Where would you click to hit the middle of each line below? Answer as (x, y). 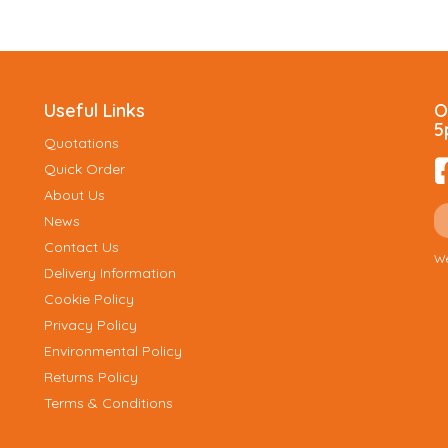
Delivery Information (110, 272)
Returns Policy (91, 376)
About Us (74, 194)
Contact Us (81, 246)
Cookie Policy (89, 298)
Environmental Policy (113, 350)
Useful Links (94, 110)
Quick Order (84, 168)
